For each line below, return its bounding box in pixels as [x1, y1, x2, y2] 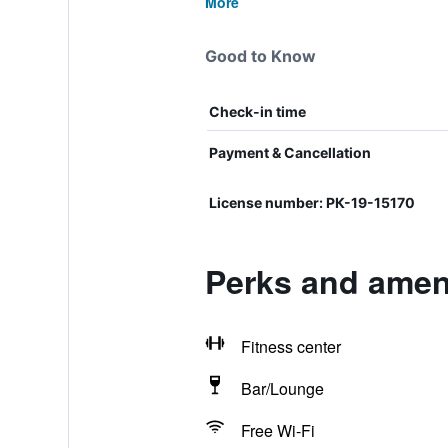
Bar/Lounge [240, 377, 324, 400]
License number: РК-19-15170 [208, 194, 415, 211]
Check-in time [208, 103, 306, 120]
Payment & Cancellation [208, 144, 371, 161]
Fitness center [240, 335, 341, 358]
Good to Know [204, 46, 316, 66]
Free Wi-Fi [240, 419, 315, 442]
